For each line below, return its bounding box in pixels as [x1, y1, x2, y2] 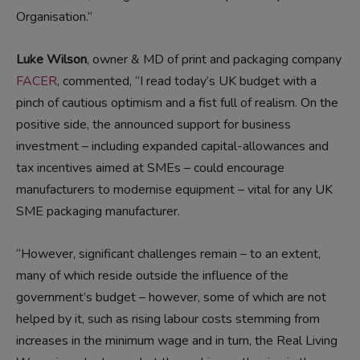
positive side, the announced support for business [16, 116, 291, 134]
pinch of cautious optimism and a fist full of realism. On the [16, 94, 338, 112]
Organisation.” [16, 8, 92, 27]
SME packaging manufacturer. [16, 202, 180, 221]
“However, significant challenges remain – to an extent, [16, 245, 321, 264]
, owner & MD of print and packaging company [87, 51, 342, 69]
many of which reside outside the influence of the [16, 267, 288, 285]
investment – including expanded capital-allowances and [16, 137, 329, 156]
